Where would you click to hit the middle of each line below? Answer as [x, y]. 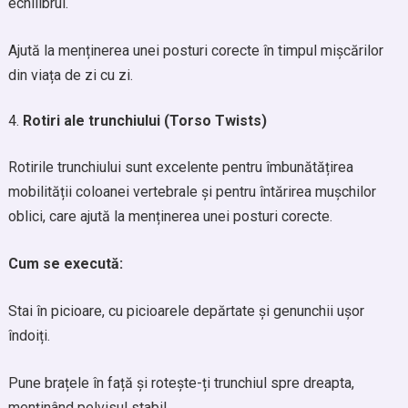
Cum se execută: [65, 264]
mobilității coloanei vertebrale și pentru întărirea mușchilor [192, 192]
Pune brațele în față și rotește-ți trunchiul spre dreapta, [181, 383]
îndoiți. [29, 336]
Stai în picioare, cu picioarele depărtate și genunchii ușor [186, 311]
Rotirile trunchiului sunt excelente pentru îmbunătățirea [180, 167]
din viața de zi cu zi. [70, 75]
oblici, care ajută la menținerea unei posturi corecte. [170, 216]
